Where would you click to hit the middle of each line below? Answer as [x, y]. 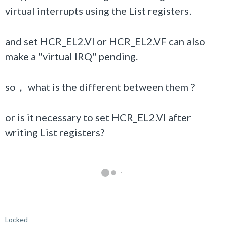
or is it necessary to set [58, 117]
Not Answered [33, 203]
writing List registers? [55, 132]
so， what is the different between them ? [101, 87]
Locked [16, 220]
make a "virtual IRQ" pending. [72, 56]
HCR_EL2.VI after [151, 117]
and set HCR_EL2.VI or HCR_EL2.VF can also [105, 41]
